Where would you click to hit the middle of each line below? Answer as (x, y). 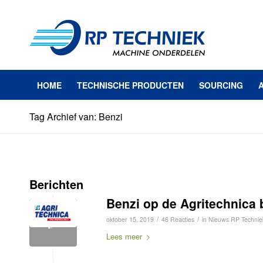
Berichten (56, 184)
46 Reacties (178, 219)
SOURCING (221, 85)
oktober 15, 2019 (130, 219)
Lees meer (124, 236)
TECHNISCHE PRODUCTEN (130, 85)
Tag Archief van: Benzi (76, 117)
